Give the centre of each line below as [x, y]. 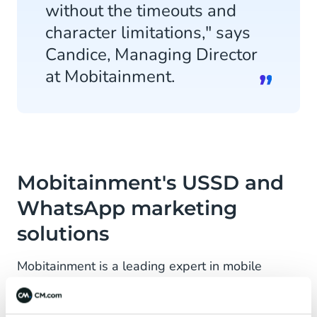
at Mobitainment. [110, 76]
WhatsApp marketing [127, 208]
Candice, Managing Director [151, 54]
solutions [63, 234]
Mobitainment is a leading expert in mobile [139, 266]
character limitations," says [148, 33]
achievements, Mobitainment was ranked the [145, 301]
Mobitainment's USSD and [150, 183]
